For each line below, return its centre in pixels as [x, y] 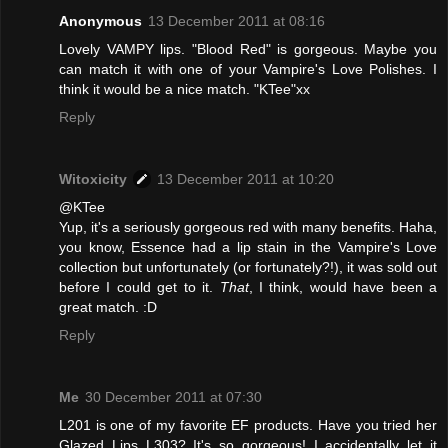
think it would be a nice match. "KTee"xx [184, 89]
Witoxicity [93, 179]
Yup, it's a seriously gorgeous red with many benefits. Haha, [248, 227]
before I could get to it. [139, 287]
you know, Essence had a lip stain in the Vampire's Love [248, 247]
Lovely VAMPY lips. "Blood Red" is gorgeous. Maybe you [248, 49]
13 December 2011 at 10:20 [245, 179]
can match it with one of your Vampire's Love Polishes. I [248, 69]
